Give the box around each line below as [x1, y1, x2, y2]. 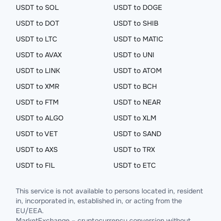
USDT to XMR [16, 82, 59, 91]
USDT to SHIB [113, 19, 158, 28]
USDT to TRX [113, 145, 155, 154]
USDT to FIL [16, 161, 55, 170]
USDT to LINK [16, 66, 60, 75]
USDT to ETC [113, 161, 156, 170]
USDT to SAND [113, 129, 161, 138]
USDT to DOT [16, 19, 59, 28]
